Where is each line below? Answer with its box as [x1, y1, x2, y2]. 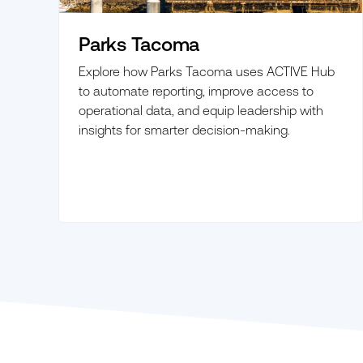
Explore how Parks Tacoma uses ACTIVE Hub [79, 63, 335, 79]
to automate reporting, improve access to [79, 83, 314, 98]
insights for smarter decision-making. [79, 122, 290, 137]
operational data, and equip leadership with [79, 102, 323, 117]
